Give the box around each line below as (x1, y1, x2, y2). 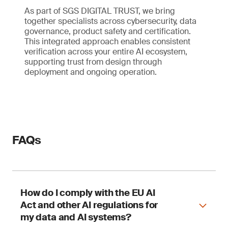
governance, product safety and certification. (24, 26, 191, 37)
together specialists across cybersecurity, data (24, 16, 196, 26)
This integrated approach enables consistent (24, 36, 190, 47)
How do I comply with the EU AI (20, 187, 155, 199)
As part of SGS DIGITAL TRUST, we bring (24, 6, 175, 16)
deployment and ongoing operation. (24, 67, 157, 77)
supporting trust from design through (24, 56, 162, 67)
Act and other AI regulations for (20, 199, 158, 211)
